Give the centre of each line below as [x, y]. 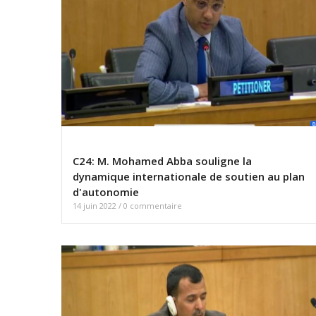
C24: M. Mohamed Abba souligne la [162, 161]
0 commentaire [153, 206]
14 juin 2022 [96, 206]
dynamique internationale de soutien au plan [189, 177]
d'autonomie [106, 192]
